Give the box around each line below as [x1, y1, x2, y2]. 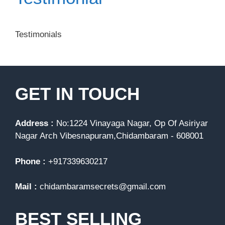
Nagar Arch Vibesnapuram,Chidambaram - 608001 [15, 131, 203, 141]
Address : [15, 119, 56, 128]
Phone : [15, 156, 48, 166]
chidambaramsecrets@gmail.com [40, 182, 166, 191]
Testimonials [15, 30, 62, 39]
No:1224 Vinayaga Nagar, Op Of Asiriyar [56, 119, 208, 128]
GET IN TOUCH [15, 84, 140, 103]
